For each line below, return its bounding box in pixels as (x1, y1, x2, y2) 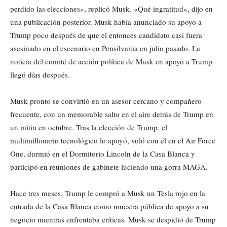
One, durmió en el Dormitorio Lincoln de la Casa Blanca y (10, 148, 195, 159)
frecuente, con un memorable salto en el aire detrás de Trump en (10, 108, 213, 119)
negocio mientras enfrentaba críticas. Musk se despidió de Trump (10, 214, 216, 224)
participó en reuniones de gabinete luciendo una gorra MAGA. (10, 161, 208, 172)
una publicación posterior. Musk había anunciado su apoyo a (10, 16, 202, 27)
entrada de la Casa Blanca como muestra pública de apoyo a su (10, 201, 209, 211)
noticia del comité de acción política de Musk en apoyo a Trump (10, 56, 212, 66)
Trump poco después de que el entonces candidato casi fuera (10, 29, 202, 40)
